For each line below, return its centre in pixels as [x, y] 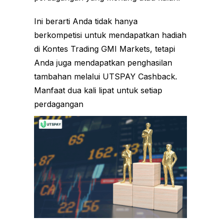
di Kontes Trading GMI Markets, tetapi [105, 49]
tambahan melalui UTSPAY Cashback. [106, 76]
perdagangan [59, 104]
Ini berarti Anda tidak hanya [86, 21]
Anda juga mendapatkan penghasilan [103, 62]
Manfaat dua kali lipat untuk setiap [98, 90]
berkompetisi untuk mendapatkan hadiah [110, 35]
